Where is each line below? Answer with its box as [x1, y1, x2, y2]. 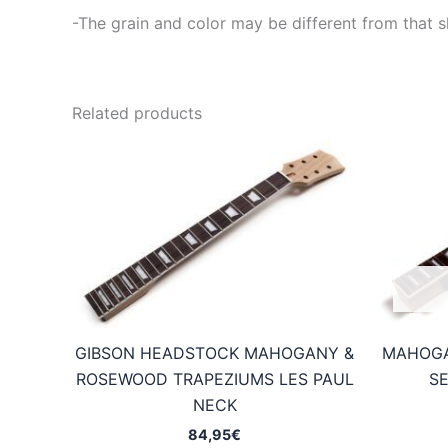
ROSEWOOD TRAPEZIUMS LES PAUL [75, 369, 354, 390]
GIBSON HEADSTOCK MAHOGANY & [75, 343, 354, 364]
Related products [72, 103, 202, 124]
